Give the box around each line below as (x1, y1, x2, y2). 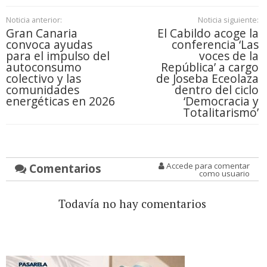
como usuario (198, 168, 250, 179)
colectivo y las (6, 70, 81, 87)
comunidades (6, 82, 79, 98)
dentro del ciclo (174, 82, 259, 98)
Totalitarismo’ (182, 104, 259, 121)
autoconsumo (6, 59, 82, 76)
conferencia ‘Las (171, 36, 259, 53)
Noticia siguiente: (197, 14, 259, 26)
